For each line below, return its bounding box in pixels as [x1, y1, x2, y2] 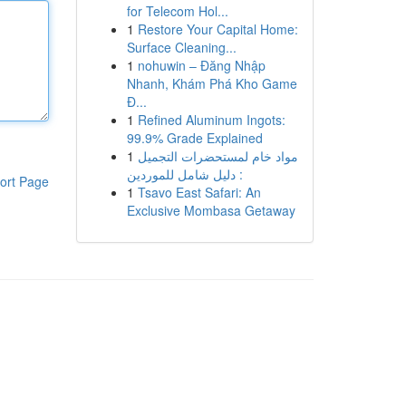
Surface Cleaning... [126, 38, 237, 56]
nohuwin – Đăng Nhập [137, 56, 266, 74]
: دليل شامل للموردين [126, 165, 243, 183]
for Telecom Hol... [126, 2, 228, 20]
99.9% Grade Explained [126, 129, 263, 147]
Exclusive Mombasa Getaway [126, 201, 295, 219]
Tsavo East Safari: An [137, 183, 261, 201]
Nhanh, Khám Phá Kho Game [126, 74, 297, 92]
